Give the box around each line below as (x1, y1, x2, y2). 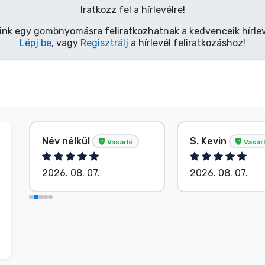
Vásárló (105, 137, 133, 146)
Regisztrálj (80, 37, 128, 49)
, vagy (51, 37, 80, 49)
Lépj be (20, 37, 51, 49)
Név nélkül (42, 135, 92, 147)
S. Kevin (190, 135, 229, 147)
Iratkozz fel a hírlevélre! (80, 4, 185, 15)
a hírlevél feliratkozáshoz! (128, 37, 245, 49)
